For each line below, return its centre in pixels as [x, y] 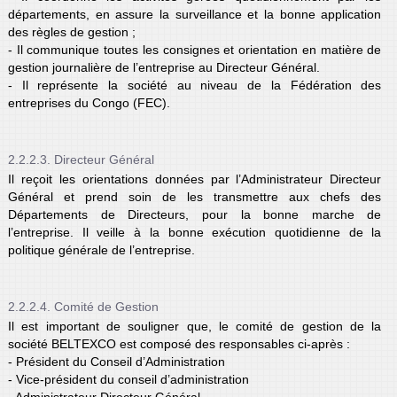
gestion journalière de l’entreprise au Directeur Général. [163, 67]
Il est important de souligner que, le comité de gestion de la [195, 326]
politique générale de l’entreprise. [101, 249]
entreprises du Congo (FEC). [89, 102]
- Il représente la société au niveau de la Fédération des [195, 85]
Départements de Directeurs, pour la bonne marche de [195, 214]
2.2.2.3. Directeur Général [81, 159]
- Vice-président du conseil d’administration [128, 379]
